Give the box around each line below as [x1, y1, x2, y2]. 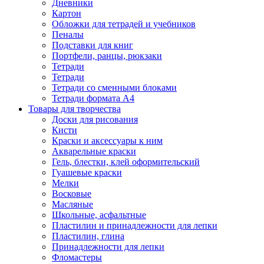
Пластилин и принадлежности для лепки [52, 220, 217, 230]
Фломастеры [52, 252, 102, 262]
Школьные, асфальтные [52, 210, 146, 220]
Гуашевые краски [52, 167, 122, 177]
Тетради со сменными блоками [52, 82, 177, 93]
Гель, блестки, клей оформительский [52, 157, 200, 167]
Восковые [52, 189, 91, 199]
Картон [52, 8, 81, 18]
